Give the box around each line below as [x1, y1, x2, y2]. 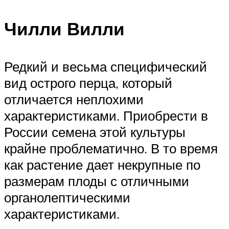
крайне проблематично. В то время [4, 140, 218, 156]
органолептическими [4, 189, 130, 205]
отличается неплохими [4, 90, 144, 107]
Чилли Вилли [4, 17, 125, 40]
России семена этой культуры [4, 123, 186, 140]
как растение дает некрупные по [4, 156, 200, 173]
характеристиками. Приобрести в [4, 107, 208, 124]
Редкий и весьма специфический [4, 58, 207, 75]
